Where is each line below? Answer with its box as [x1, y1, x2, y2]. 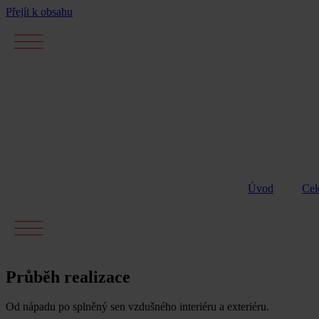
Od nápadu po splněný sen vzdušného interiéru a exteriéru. [6, 300, 269, 313]
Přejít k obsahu [6, 6, 73, 18]
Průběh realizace [6, 267, 130, 286]
